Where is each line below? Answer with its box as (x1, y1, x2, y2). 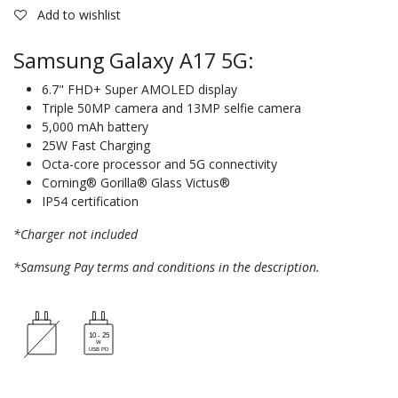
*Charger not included (13, 225, 138, 243)
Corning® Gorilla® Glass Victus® (42, 173, 230, 191)
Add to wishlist (37, 5, 121, 23)
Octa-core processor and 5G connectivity (42, 155, 277, 172)
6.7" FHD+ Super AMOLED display (42, 80, 237, 98)
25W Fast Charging (42, 136, 150, 154)
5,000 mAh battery (42, 117, 148, 135)
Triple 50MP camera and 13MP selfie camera (42, 99, 301, 116)
